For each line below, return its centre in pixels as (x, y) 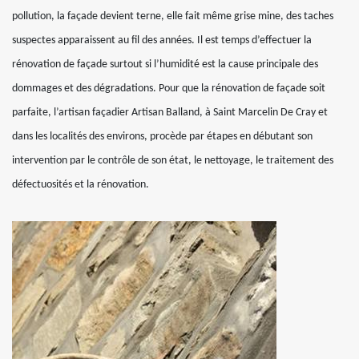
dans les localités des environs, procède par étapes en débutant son (162, 137)
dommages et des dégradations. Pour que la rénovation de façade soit (169, 89)
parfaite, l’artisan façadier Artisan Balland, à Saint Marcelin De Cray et (170, 113)
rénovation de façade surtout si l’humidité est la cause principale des (165, 65)
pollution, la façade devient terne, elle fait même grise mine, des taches (173, 16)
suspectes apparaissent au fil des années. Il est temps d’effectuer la (162, 40)
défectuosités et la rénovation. (81, 185)
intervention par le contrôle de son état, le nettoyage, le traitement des (173, 161)
